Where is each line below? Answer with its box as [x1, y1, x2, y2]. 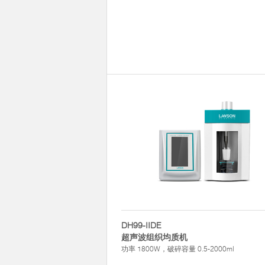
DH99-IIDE [121, 220, 161, 231]
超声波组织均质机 [121, 232, 188, 243]
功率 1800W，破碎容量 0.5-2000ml [121, 244, 234, 253]
